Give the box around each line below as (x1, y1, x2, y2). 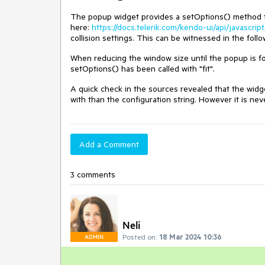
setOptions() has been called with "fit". (70, 63, 215, 74)
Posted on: (122, 232, 157, 241)
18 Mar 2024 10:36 (159, 232, 222, 241)
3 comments (70, 169, 115, 180)
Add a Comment (79, 139, 139, 150)
